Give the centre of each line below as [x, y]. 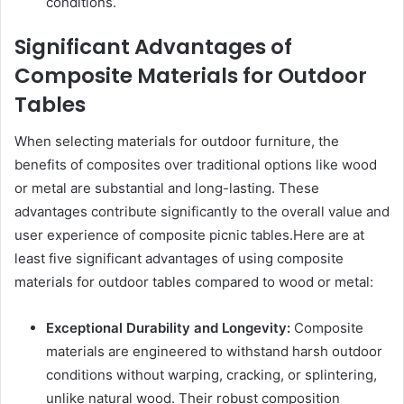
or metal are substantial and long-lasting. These [167, 188]
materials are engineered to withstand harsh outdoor [214, 351]
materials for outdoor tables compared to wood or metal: [194, 281]
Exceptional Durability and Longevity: [168, 327]
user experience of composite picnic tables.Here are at [189, 234]
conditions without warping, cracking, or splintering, [211, 374]
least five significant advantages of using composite [179, 258]
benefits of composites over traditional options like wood [196, 164]
